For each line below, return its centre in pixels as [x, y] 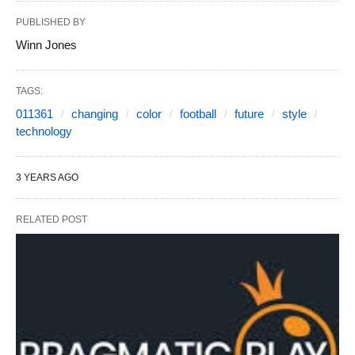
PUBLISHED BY [51, 22]
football [198, 113]
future [249, 113]
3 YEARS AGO [47, 177]
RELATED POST [52, 219]
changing [95, 113]
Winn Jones [46, 44]
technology [44, 131]
